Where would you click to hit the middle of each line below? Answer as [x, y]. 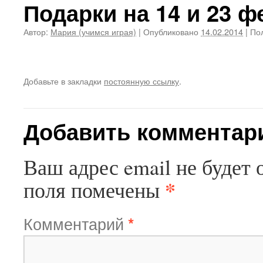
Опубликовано [171, 31]
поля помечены [94, 190]
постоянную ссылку [141, 81]
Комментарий [76, 223]
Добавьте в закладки [64, 81]
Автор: [36, 31]
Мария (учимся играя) [93, 31]
